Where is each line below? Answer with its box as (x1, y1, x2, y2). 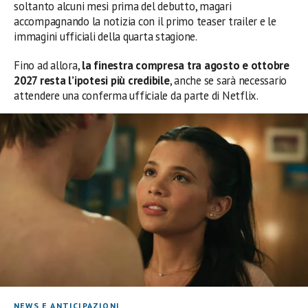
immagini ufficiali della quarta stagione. (14, 28, 197, 44)
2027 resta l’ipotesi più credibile (14, 72, 170, 88)
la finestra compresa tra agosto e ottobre (82, 57, 289, 73)
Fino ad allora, (14, 57, 82, 73)
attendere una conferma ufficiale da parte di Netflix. (14, 87, 258, 103)
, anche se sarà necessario (169, 72, 287, 88)
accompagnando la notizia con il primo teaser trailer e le (14, 13, 276, 29)
